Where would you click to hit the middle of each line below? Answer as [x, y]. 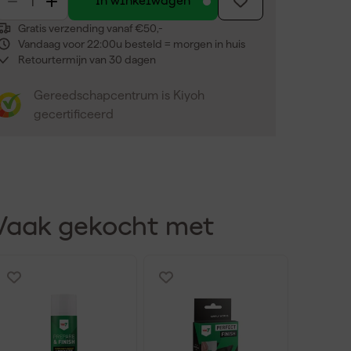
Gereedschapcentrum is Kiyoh [119, 95]
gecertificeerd [73, 114]
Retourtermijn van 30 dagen [87, 60]
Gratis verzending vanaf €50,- [90, 28]
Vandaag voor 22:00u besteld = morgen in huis [131, 44]
